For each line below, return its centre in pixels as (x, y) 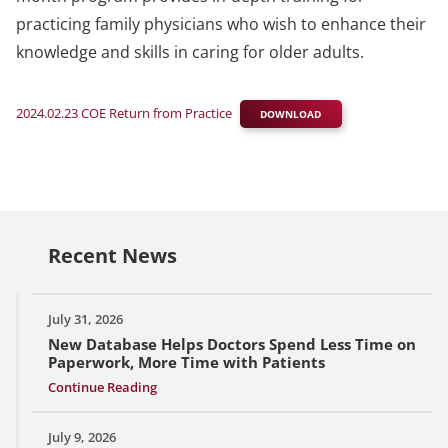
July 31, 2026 (85, 319)
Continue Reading (102, 387)
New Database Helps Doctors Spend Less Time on (232, 344)
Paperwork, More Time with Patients (186, 362)
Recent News (112, 256)
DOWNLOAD (291, 114)
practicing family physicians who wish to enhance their (221, 23)
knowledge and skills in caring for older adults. (190, 51)
